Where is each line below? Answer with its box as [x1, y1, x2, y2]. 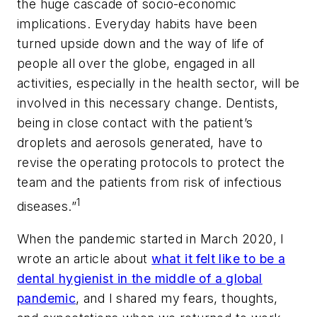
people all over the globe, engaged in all [17, 56, 255, 71]
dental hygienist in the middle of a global [17, 270, 263, 286]
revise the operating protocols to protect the [17, 155, 284, 171]
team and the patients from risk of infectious [17, 175, 282, 190]
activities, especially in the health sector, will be [17, 76, 300, 91]
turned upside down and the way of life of [17, 36, 265, 52]
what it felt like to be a [151, 250, 286, 266]
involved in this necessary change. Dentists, [17, 96, 279, 111]
